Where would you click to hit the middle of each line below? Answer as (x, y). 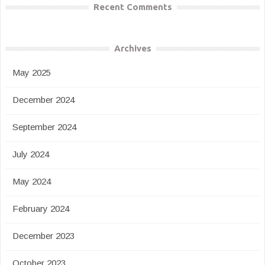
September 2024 (44, 127)
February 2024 (41, 209)
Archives (132, 48)
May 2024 (32, 181)
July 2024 (31, 154)
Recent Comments (132, 7)
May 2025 (32, 72)
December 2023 (43, 236)
